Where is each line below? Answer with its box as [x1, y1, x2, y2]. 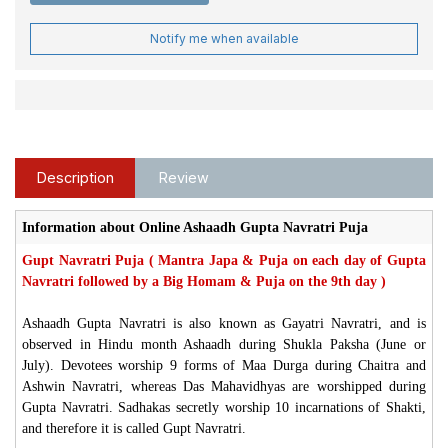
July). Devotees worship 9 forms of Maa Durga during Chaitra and [22, 357, 426, 373]
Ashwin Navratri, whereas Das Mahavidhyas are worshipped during [22, 378, 426, 394]
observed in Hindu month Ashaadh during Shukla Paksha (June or [22, 336, 426, 352]
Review [158, 168, 209, 186]
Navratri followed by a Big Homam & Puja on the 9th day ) [22, 273, 386, 289]
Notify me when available [149, 30, 299, 46]
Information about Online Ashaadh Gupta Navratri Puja [22, 219, 372, 235]
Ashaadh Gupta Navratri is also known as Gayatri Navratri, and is [22, 315, 426, 331]
